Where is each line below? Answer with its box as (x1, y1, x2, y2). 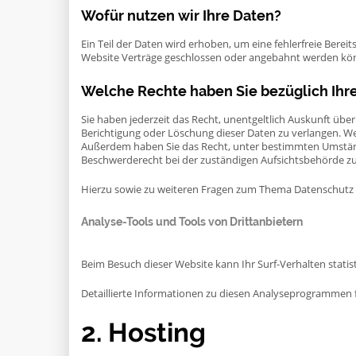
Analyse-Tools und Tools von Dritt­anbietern (81, 215, 303, 228)
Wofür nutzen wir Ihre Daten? (81, 7, 281, 24)
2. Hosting (81, 317, 206, 348)
